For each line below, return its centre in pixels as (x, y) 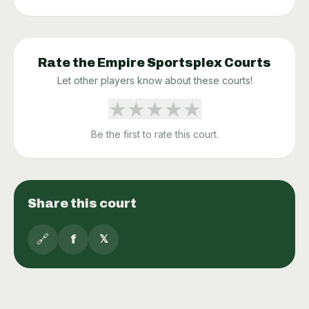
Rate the (68, 63)
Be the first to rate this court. (154, 134)
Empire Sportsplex (160, 63)
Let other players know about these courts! (154, 81)
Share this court (82, 204)
